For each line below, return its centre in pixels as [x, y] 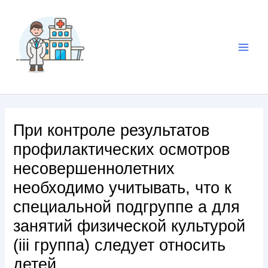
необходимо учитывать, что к [123, 187]
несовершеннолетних [94, 168]
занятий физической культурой [130, 226]
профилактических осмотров [122, 149]
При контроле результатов [112, 130]
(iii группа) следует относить [120, 245]
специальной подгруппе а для [127, 206]
